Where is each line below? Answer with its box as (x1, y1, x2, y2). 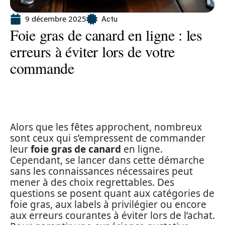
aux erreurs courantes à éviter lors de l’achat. (10, 209, 215, 222)
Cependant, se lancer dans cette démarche (10, 154, 204, 167)
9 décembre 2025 (25, 14, 86, 24)
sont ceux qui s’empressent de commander (10, 132, 205, 145)
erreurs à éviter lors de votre (10, 41, 175, 61)
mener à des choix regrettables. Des (10, 176, 174, 189)
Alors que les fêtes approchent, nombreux (10, 121, 202, 134)
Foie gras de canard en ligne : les (10, 25, 202, 45)
